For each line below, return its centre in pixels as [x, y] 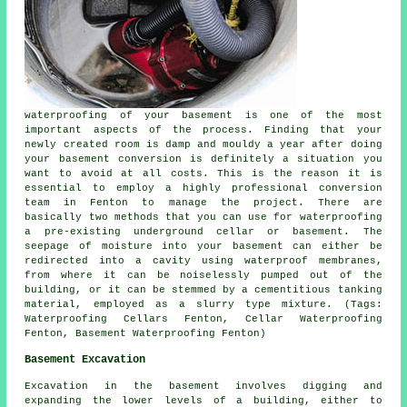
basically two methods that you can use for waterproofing [203, 218]
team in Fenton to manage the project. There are [203, 203]
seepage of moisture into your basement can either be [203, 247]
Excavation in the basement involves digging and [203, 387]
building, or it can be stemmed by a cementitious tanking [203, 290]
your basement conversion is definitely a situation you [203, 159]
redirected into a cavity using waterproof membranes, [203, 261]
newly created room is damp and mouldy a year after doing [203, 145]
